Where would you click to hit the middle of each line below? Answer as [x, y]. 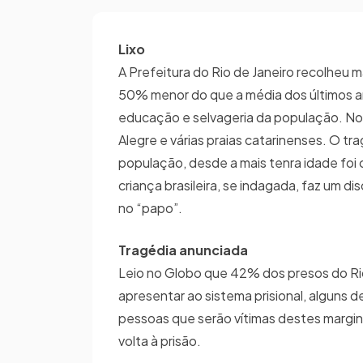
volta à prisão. [160, 341]
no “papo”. [150, 208]
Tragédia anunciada [183, 250]
